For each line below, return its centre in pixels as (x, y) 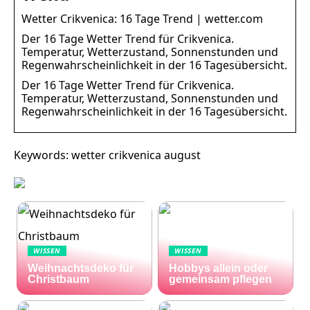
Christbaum (59, 279)
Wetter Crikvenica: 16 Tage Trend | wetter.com (142, 18)
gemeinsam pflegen (221, 279)
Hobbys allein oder (219, 268)
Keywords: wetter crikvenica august (107, 155)
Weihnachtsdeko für (81, 268)
